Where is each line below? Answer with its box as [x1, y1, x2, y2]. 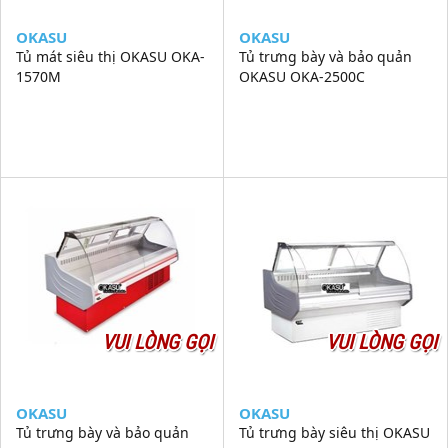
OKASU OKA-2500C [239, 66, 365, 86]
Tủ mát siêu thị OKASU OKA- [16, 46, 205, 66]
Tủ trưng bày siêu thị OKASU [239, 422, 430, 442]
